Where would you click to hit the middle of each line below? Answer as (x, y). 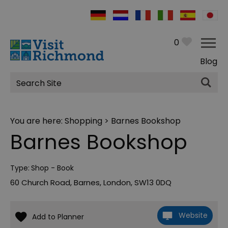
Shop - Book (52, 168)
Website (193, 216)
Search (32, 89)
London (117, 183)
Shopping (83, 121)
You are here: (37, 121)
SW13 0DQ (153, 183)
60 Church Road (40, 183)
